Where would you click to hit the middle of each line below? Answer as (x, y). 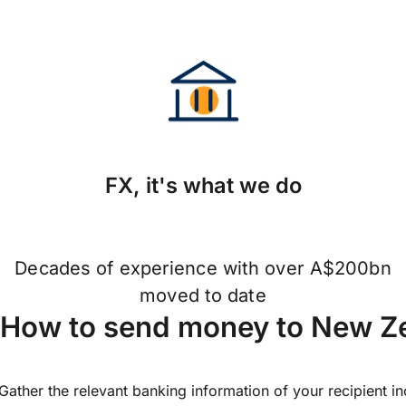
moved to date (203, 296)
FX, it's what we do (203, 185)
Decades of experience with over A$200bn (203, 269)
